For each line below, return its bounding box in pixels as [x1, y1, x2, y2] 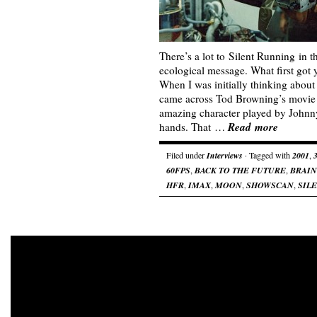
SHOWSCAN [246, 179, 294, 191]
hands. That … [159, 120, 228, 134]
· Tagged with [243, 149, 292, 161]
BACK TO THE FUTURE [195, 164, 286, 176]
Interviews [207, 149, 243, 161]
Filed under [166, 149, 207, 161]
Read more [228, 119, 278, 134]
